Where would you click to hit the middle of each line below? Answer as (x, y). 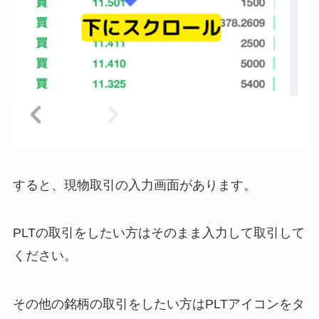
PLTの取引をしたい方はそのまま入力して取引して (158, 233)
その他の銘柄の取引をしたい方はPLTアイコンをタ (158, 304)
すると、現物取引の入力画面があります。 (134, 185)
